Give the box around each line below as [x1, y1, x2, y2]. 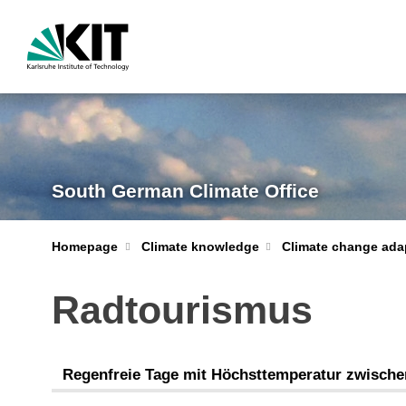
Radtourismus [52, 288, 313, 332]
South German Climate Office [52, 179, 319, 202]
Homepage [52, 239, 118, 254]
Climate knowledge [140, 239, 259, 254]
